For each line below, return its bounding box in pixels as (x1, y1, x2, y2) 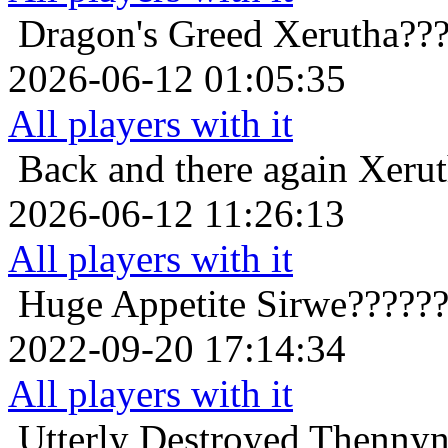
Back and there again (18, 147, 348, 191)
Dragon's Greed (18, 12, 263, 56)
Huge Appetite (18, 282, 246, 326)
